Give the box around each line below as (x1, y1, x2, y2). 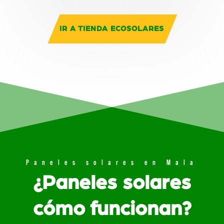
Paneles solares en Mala (26, 158, 198, 166)
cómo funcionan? (32, 198, 191, 219)
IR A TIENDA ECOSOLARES (59, 25, 164, 33)
